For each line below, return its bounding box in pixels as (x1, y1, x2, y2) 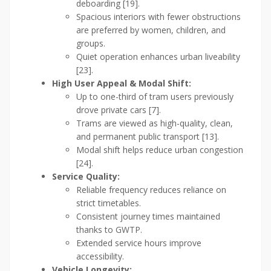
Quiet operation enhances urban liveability (76, 51, 240, 63)
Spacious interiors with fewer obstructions (76, 11, 241, 23)
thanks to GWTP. (76, 224, 142, 236)
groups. (76, 38, 105, 50)
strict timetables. (76, 197, 141, 209)
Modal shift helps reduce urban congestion (76, 144, 243, 156)
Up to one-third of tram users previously (76, 91, 233, 103)
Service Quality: (52, 171, 120, 183)
